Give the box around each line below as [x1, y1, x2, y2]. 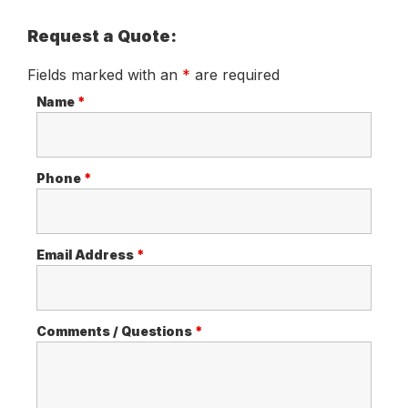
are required [190, 65, 280, 84]
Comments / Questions [36, 322, 195, 339]
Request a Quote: [27, 25, 177, 46]
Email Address [36, 246, 137, 262]
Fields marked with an [27, 65, 182, 84]
